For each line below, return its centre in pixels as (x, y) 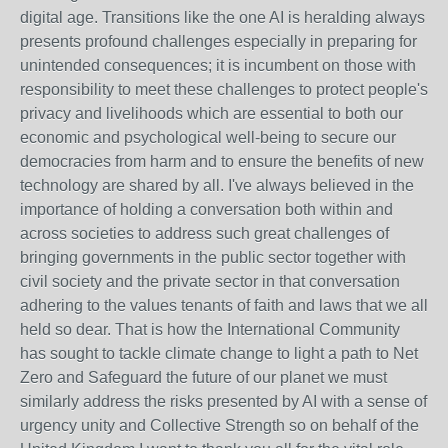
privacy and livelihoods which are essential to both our (211, 113)
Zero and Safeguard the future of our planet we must (203, 377)
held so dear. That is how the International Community (210, 329)
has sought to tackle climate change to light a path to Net (219, 353)
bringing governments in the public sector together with (213, 257)
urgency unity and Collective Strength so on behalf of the (219, 425)
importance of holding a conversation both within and (206, 209)
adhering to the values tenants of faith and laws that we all (224, 305)
